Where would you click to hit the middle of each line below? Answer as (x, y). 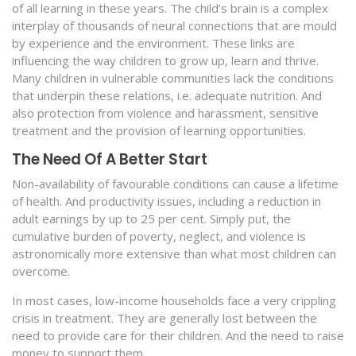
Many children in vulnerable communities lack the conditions (173, 78)
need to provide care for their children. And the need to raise (178, 335)
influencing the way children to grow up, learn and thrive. (165, 61)
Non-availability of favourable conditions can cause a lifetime (175, 183)
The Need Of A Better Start (110, 160)
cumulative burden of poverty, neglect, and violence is (159, 236)
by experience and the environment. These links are (153, 43)
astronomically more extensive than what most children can (174, 253)
